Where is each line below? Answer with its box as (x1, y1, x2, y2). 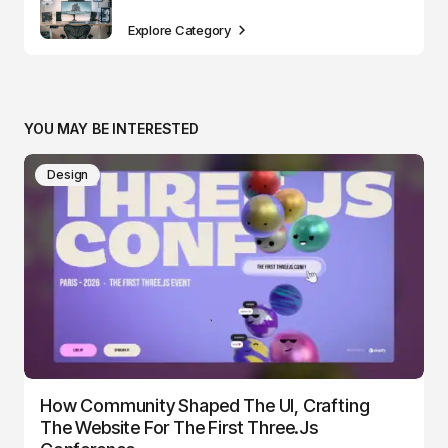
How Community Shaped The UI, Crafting (40, 394, 370, 416)
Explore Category (128, 21, 231, 38)
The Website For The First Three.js (40, 416, 318, 438)
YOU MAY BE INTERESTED (24, 119, 200, 137)
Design (47, 166, 89, 182)
